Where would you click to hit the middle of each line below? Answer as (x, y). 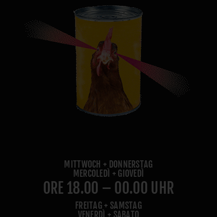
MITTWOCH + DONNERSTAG (108, 164)
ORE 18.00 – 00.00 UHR (108, 188)
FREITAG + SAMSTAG (108, 205)
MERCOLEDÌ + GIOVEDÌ (108, 173)
